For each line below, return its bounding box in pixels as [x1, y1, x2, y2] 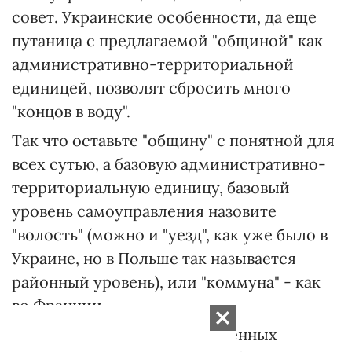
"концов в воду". [12, 101, 130, 121]
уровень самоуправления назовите [12, 201, 277, 221]
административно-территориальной [12, 54, 294, 74]
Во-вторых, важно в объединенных [12, 324, 277, 344]
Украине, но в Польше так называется [12, 248, 296, 268]
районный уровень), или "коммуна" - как [12, 272, 321, 291]
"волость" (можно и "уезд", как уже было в [12, 225, 328, 244]
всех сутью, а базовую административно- [12, 154, 326, 174]
